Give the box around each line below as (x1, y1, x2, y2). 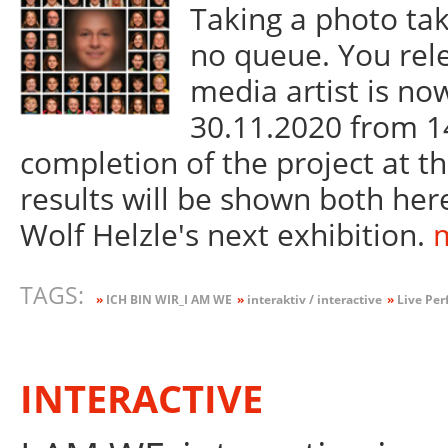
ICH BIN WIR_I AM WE (102, 291, 232, 309)
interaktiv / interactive (243, 291, 382, 309)
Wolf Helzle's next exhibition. (19, 214, 433, 256)
